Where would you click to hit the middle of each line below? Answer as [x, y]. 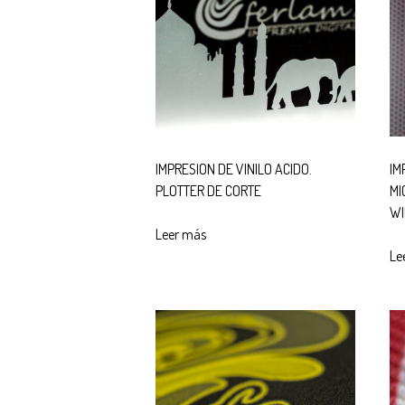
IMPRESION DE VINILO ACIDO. [234, 169]
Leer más [181, 234]
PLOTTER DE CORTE [208, 190]
